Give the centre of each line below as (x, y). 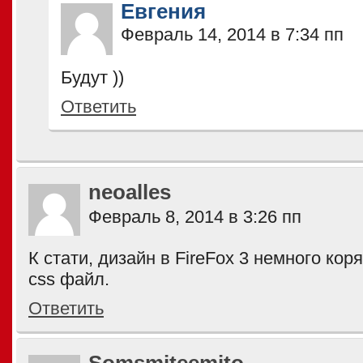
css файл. (69, 279)
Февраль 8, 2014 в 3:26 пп (195, 217)
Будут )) (92, 77)
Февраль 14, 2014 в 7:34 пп (232, 34)
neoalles (130, 192)
